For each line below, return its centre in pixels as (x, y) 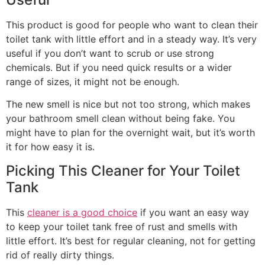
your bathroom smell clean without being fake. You (120, 119)
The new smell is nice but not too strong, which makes (128, 104)
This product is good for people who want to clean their (132, 25)
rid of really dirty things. (60, 255)
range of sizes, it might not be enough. (93, 81)
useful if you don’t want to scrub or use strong (110, 53)
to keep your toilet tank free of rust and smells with (122, 226)
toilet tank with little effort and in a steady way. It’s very (131, 39)
